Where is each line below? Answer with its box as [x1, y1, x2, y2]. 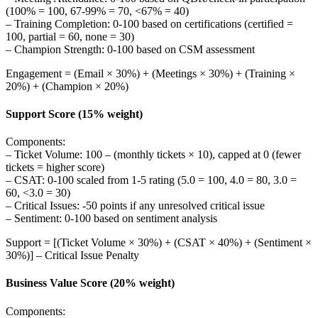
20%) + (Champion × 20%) [6, 79, 128, 92]
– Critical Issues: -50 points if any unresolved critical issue [6, 199, 265, 212]
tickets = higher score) [6, 161, 104, 174]
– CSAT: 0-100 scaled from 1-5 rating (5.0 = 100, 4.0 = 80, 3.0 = [6, 174, 297, 187]
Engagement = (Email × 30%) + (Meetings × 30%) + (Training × [6, 67, 295, 79]
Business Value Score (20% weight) [6, 277, 175, 290]
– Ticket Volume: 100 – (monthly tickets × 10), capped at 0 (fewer [6, 148, 301, 161]
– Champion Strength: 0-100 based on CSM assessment [6, 43, 255, 55]
